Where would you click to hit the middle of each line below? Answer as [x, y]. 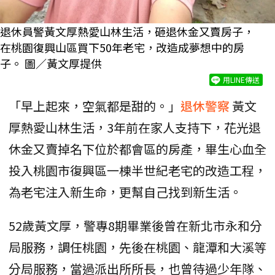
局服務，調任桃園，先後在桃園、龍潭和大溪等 [137, 247]
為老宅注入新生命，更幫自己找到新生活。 [125, 192]
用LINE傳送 [241, 79]
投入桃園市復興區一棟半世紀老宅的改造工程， [137, 170]
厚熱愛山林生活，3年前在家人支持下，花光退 [135, 127]
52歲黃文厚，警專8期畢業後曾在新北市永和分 [135, 226]
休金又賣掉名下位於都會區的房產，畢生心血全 [137, 149]
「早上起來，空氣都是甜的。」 [95, 106]
